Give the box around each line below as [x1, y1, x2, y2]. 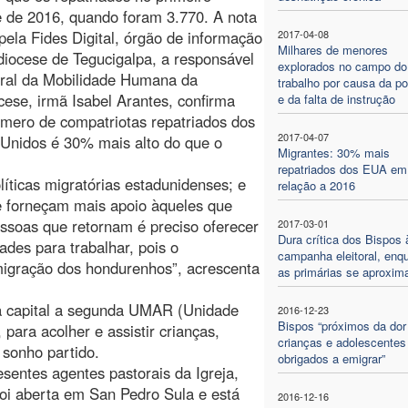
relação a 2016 [277, 176, 355, 194]
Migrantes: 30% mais [277, 143, 390, 161]
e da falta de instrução [277, 89, 395, 107]
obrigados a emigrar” [277, 349, 385, 367]
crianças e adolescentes [277, 332, 406, 351]
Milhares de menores [277, 40, 388, 58]
